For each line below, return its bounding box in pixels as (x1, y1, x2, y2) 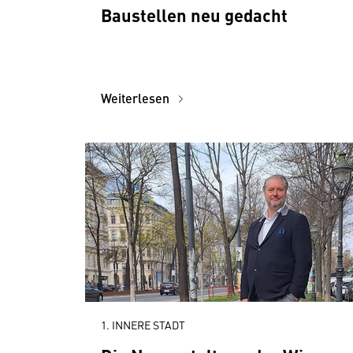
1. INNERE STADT (101, 317, 185, 333)
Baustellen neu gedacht (101, 2, 288, 27)
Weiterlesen (101, 89, 173, 107)
